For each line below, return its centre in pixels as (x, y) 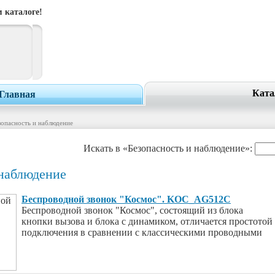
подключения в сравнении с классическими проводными (142, 232)
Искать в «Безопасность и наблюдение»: (169, 148)
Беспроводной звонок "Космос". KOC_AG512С (126, 199)
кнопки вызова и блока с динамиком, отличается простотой (147, 221)
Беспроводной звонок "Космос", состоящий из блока (132, 210)
